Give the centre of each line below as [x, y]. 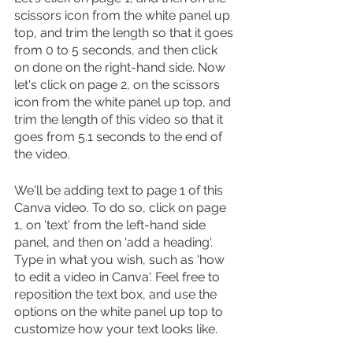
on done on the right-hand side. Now [121, 67]
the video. [42, 154]
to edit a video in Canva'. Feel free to [119, 277]
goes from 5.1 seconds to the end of [120, 136]
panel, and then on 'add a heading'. [115, 242]
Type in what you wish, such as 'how [121, 259]
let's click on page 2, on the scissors [119, 84]
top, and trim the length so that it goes [125, 32]
